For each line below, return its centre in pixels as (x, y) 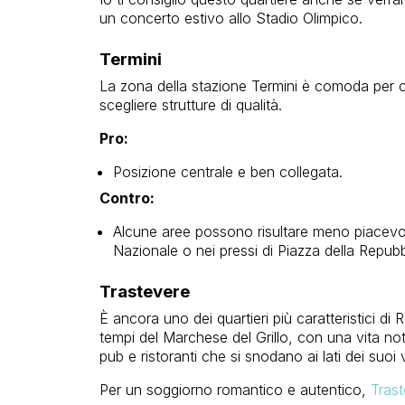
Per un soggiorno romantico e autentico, (235, 390)
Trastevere (144, 292)
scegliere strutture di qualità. (190, 105)
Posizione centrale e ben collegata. (227, 172)
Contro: (127, 198)
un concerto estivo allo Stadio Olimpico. (231, 19)
